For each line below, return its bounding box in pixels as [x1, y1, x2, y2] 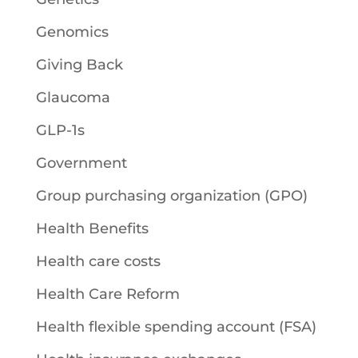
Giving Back [35, 56, 123, 74]
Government [35, 154, 127, 172]
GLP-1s [35, 121, 85, 139]
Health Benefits [35, 220, 149, 237]
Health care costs [35, 253, 161, 270]
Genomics [35, 23, 109, 41]
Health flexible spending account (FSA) [35, 318, 316, 336]
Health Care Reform [35, 285, 180, 303]
